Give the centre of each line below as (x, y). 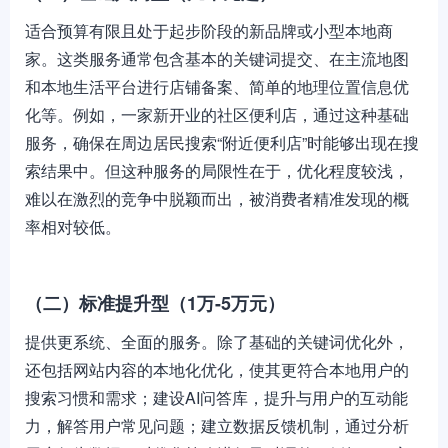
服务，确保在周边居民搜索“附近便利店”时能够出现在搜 (222, 142)
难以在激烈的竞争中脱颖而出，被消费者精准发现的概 (217, 198)
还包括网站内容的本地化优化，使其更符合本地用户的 (217, 369)
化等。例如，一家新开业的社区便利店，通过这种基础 (217, 114)
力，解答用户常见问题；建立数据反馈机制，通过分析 (217, 425)
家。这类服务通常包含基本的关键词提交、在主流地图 (217, 58)
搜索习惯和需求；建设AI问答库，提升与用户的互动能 (216, 397)
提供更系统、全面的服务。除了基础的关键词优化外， (217, 341)
